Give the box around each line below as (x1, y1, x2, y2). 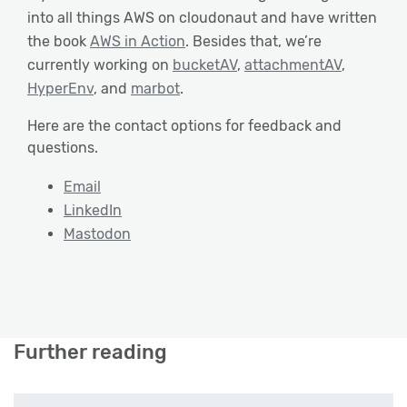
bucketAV (173, 56, 237, 74)
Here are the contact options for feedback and (27, 117, 342, 135)
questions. (27, 139, 98, 157)
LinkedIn (64, 201, 122, 219)
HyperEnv (27, 80, 94, 98)
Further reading (14, 339, 167, 364)
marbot (131, 80, 180, 98)
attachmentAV (244, 56, 342, 74)
